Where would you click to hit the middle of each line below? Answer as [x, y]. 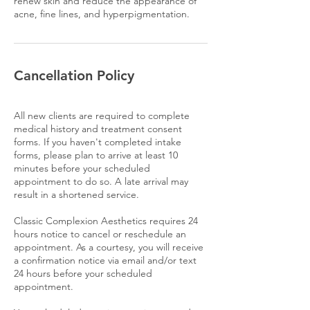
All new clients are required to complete [102, 115]
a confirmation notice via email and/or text [105, 260]
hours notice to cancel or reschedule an [100, 234]
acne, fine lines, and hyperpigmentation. [102, 13]
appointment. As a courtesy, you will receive [109, 247]
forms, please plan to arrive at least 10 [96, 155]
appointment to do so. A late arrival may [101, 181]
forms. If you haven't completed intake [98, 142]
